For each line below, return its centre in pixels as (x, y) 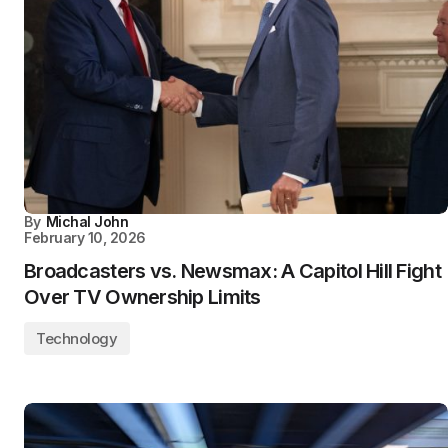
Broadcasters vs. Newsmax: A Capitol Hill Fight (232, 271)
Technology (77, 338)
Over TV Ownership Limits (142, 297)
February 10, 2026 (85, 237)
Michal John (87, 221)
